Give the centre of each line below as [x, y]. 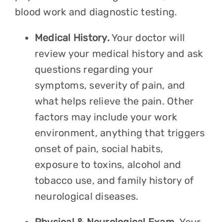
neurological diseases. [88, 196]
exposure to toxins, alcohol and [108, 165]
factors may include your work [106, 117]
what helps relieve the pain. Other [114, 101]
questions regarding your [94, 69]
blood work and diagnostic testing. [97, 12]
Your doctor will [147, 38]
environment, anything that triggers [120, 133]
